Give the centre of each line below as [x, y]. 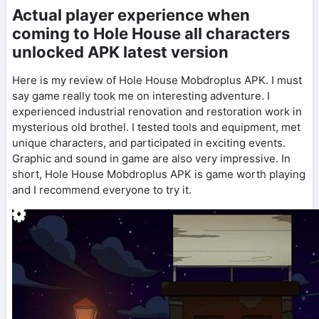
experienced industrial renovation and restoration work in [157, 112]
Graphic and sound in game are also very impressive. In [151, 159]
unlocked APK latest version [120, 52]
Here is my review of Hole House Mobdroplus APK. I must [157, 80]
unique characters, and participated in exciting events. [149, 143]
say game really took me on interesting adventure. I [141, 96]
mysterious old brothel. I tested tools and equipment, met [156, 127]
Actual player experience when [131, 15]
